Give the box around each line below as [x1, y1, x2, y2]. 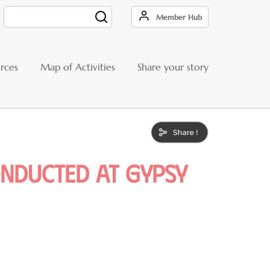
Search [4, 14, 32, 27]
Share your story [137, 60, 209, 73]
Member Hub [156, 13, 202, 22]
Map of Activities [40, 60, 115, 73]
